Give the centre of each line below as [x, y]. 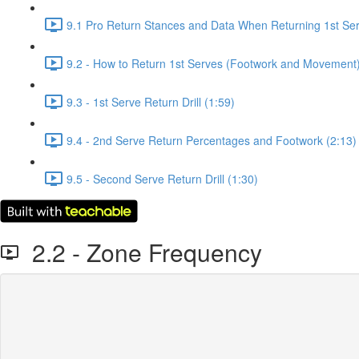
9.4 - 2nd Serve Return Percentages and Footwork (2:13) [212, 140]
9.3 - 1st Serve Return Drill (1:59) [151, 101]
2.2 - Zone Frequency [141, 252]
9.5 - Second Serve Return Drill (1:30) [162, 178]
